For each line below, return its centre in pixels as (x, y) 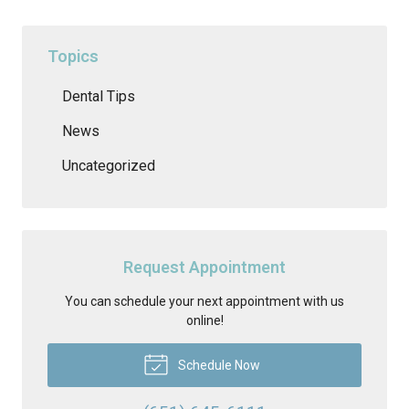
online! (204, 320)
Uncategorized (109, 165)
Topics (73, 56)
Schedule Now (217, 365)
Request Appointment (204, 267)
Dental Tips (99, 96)
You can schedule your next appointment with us (204, 301)
